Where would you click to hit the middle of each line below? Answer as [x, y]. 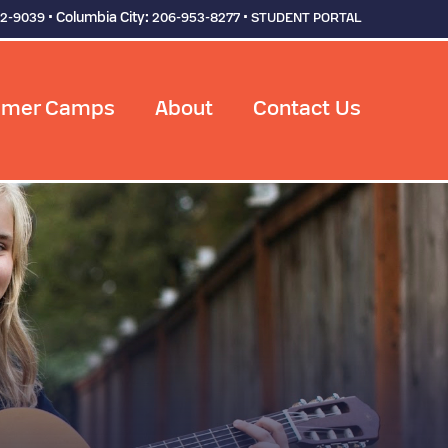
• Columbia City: [98, 18]
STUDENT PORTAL [306, 19]
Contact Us [307, 110]
